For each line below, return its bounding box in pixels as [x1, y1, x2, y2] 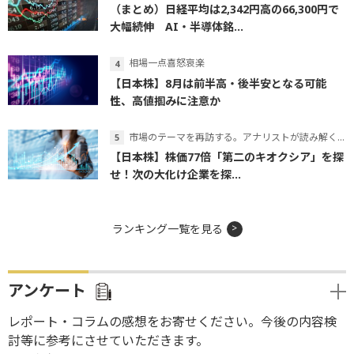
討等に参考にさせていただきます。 [8, 332, 209, 350]
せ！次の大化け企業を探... [110, 167, 241, 183]
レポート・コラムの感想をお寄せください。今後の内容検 [8, 313, 337, 331]
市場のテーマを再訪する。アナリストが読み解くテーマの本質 [129, 130, 337, 144]
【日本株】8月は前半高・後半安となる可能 [110, 75, 326, 91]
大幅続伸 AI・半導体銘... [110, 18, 243, 34]
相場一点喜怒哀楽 [129, 55, 205, 70]
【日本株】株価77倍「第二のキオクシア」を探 [110, 149, 344, 165]
